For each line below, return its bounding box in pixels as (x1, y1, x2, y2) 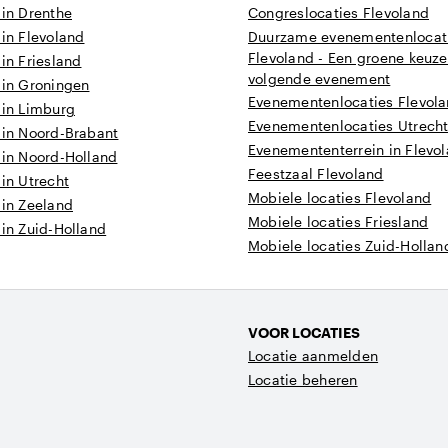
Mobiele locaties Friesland (248, 213, 429, 230)
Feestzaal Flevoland (248, 165, 384, 182)
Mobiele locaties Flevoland (248, 189, 432, 206)
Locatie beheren (248, 371, 358, 388)
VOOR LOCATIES (248, 324, 360, 341)
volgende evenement (248, 70, 391, 87)
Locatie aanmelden (248, 347, 379, 364)
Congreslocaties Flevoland (248, 4, 429, 21)
